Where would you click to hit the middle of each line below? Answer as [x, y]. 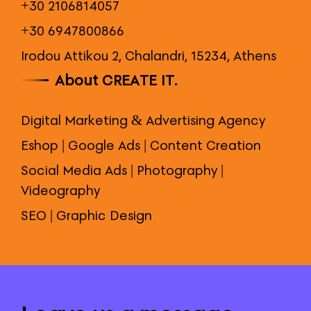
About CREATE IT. [114, 80]
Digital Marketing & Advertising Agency [143, 120]
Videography [60, 190]
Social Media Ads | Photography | [122, 170]
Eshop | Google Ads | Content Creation [141, 145]
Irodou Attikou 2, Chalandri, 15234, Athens [149, 56]
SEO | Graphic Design [86, 215]
